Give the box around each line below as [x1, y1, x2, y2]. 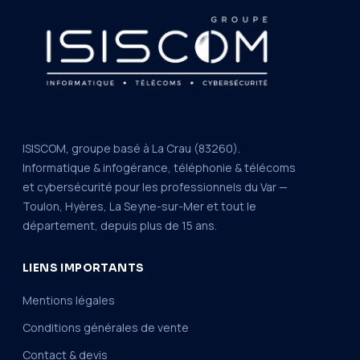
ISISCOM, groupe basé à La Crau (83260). [22, 140, 240, 156]
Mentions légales [22, 292, 115, 308]
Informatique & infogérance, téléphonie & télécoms [22, 159, 296, 175]
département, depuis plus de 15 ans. [22, 217, 217, 233]
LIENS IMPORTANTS [22, 260, 145, 275]
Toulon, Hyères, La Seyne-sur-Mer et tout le [22, 198, 256, 214]
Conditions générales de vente [22, 319, 189, 335]
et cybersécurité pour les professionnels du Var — [22, 178, 288, 194]
